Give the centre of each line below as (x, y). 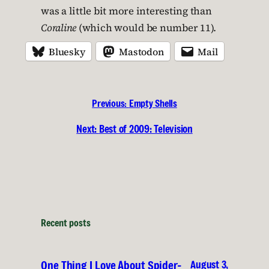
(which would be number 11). (146, 28)
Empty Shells (153, 103)
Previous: (109, 103)
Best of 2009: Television (146, 129)
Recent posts (66, 223)
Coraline (59, 28)
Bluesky (67, 51)
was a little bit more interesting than (126, 11)
